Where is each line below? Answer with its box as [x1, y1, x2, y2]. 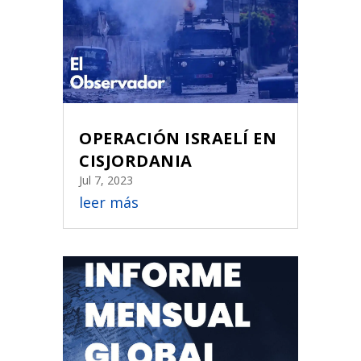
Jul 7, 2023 [79, 172, 134, 189]
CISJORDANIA [79, 150, 193, 172]
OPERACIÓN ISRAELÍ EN [79, 127, 277, 150]
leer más [79, 193, 139, 213]
